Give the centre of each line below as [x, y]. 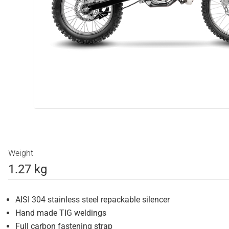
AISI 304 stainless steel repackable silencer [93, 200]
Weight [21, 153]
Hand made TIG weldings [61, 213]
